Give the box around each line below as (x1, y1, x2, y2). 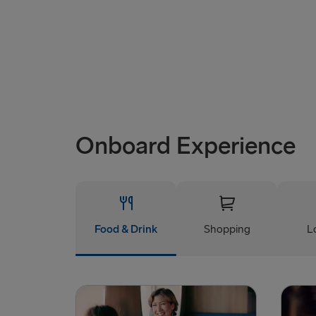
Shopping (203, 222, 250, 236)
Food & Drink (95, 222, 157, 236)
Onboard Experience (75, 130, 296, 162)
